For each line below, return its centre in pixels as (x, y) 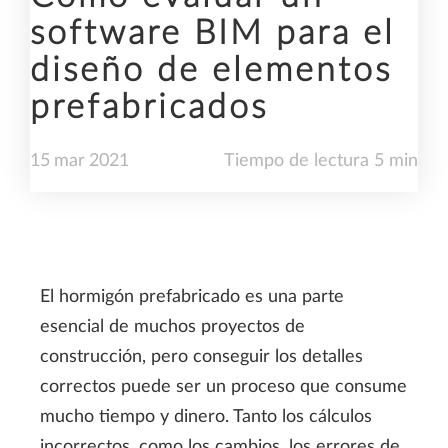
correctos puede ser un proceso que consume (223, 386)
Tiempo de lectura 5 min (321, 160)
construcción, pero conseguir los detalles (201, 356)
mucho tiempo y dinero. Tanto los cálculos (206, 416)
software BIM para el (212, 33)
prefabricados (149, 107)
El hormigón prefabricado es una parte (192, 296)
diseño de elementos (211, 70)
